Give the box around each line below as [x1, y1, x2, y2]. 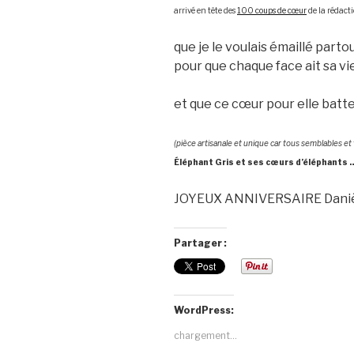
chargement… [174, 330, 237, 342]
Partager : [174, 237, 227, 250]
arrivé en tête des [174, 6, 237, 16]
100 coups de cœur [237, 6, 307, 16]
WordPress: [174, 304, 234, 317]
